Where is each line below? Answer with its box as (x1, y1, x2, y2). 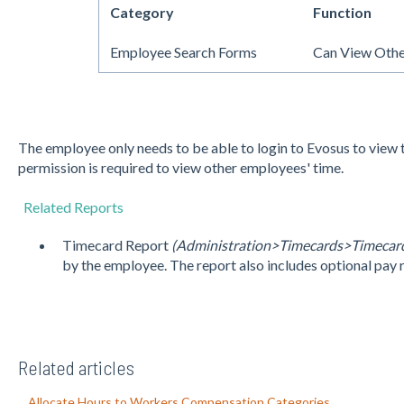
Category (109, 3, 174, 21)
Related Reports (23, 198, 124, 216)
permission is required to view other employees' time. (17, 158, 344, 176)
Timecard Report (61, 236, 171, 253)
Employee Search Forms (109, 42, 257, 60)
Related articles (17, 355, 134, 379)
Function (312, 3, 372, 21)
